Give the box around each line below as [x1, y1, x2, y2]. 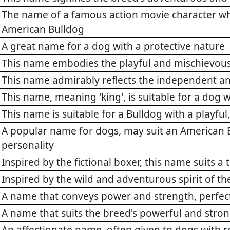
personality [2, 139, 54, 152]
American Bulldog [2, 23, 84, 36]
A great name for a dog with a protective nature [2, 40, 225, 53]
